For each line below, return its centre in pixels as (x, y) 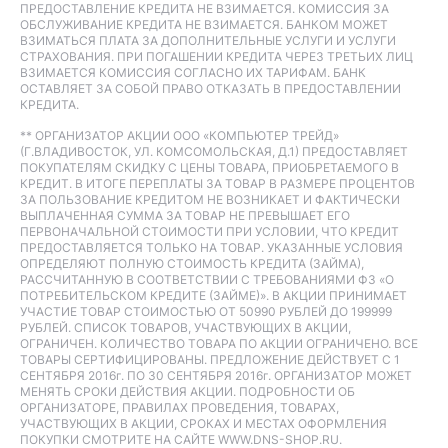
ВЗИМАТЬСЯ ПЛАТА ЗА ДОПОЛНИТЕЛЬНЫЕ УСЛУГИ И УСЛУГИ (208, 40)
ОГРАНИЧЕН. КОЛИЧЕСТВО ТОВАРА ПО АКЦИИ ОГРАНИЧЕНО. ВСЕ (219, 343)
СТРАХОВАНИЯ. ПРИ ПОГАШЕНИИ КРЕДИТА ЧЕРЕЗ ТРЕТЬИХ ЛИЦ (216, 56)
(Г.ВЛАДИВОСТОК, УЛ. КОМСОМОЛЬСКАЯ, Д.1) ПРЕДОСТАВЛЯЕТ (214, 151)
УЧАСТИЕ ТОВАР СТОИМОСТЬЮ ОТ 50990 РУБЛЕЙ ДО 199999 (206, 311)
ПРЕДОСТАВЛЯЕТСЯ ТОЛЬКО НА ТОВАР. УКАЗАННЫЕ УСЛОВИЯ (211, 247)
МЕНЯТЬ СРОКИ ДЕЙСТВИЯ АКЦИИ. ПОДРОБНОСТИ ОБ (187, 391)
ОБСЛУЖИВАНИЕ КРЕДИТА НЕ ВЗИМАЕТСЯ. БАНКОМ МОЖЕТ (204, 24)
